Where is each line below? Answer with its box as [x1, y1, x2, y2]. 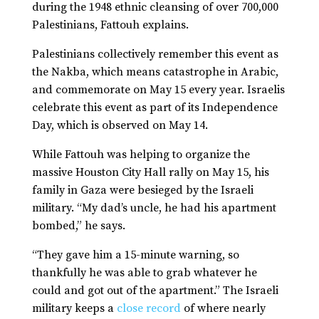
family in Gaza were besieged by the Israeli [31, 183, 253, 198]
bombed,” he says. [31, 219, 128, 234]
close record [113, 301, 181, 316]
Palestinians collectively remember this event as [31, 47, 278, 62]
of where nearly [180, 301, 266, 316]
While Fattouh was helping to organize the [31, 147, 250, 162]
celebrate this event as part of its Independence [31, 100, 278, 115]
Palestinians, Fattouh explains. [31, 18, 189, 33]
